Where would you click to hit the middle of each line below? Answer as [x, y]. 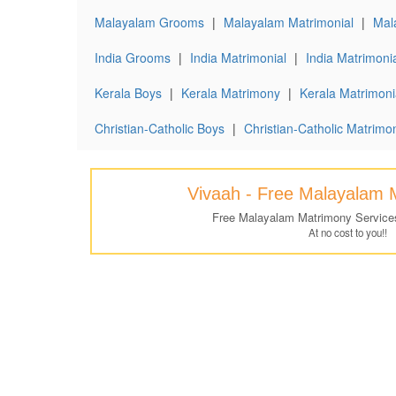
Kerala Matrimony [231, 93]
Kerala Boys [128, 93]
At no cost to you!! [347, 232]
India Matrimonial [238, 57]
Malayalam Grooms [149, 22]
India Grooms [133, 57]
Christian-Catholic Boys [160, 128]
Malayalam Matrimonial [289, 22]
